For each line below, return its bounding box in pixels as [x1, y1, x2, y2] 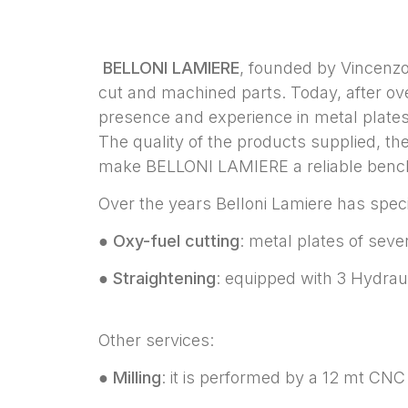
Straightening [113, 268, 216, 288]
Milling [113, 367, 161, 387]
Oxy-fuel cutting [113, 230, 240, 250]
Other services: [98, 330, 214, 350]
